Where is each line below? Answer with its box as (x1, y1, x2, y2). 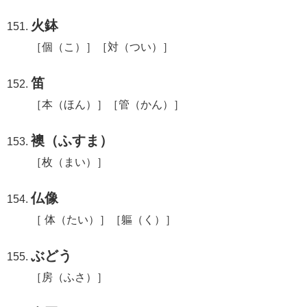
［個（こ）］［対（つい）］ (31, 40, 174, 53)
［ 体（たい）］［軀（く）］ (31, 213, 177, 225)
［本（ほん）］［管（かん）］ (31, 98, 185, 110)
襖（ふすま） (31, 132, 114, 148)
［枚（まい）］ (31, 156, 108, 168)
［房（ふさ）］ (31, 271, 108, 283)
